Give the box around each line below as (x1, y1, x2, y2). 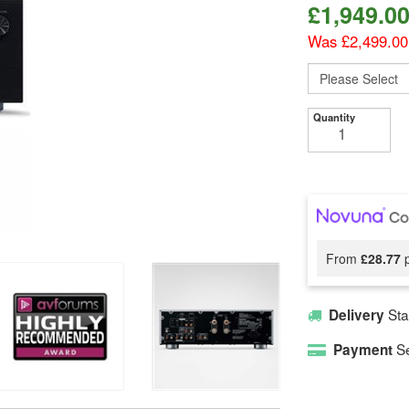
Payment (332, 340, 393, 360)
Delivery (328, 305, 384, 325)
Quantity (312, 110, 355, 124)
